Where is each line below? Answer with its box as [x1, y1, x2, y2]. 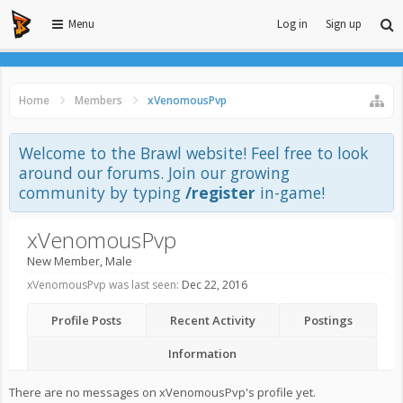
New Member [27, 253, 100, 269]
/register [185, 182, 255, 203]
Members [75, 93, 122, 108]
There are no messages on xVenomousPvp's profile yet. [9, 384, 316, 400]
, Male [100, 253, 132, 269]
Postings [303, 312, 353, 328]
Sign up [326, 16, 362, 31]
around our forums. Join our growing [19, 162, 290, 184]
